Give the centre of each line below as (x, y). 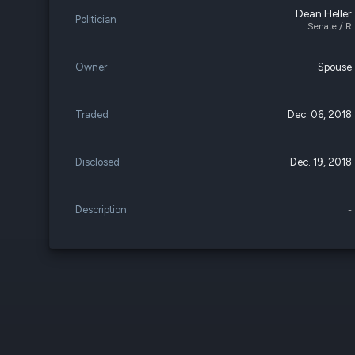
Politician (96, 19)
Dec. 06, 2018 (320, 115)
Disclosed (97, 162)
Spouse (335, 67)
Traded (92, 115)
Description (101, 210)
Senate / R (330, 26)
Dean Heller (324, 14)
